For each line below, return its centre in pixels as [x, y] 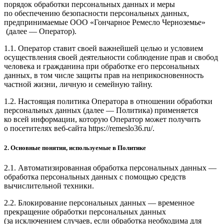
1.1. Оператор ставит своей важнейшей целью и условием [103, 48]
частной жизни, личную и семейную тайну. [78, 84]
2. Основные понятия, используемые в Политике [75, 148]
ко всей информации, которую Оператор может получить [102, 119]
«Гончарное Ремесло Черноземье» [148, 22]
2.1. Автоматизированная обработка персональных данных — [110, 167]
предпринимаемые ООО [47, 22]
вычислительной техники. [49, 185]
